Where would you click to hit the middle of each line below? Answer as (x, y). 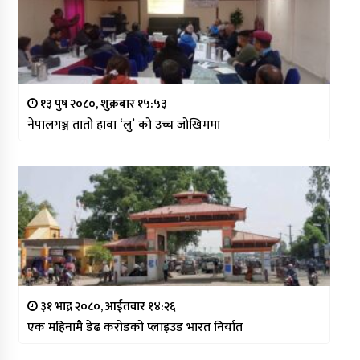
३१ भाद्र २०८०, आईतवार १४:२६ (106, 307)
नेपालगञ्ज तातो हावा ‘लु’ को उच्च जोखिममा (123, 125)
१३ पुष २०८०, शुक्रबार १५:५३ (102, 104)
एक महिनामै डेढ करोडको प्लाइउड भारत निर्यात (135, 328)
